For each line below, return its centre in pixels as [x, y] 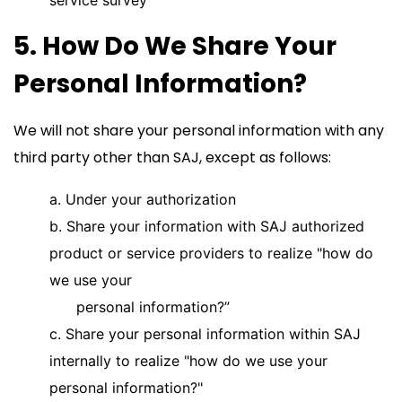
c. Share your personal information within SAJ [205, 334]
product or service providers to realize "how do [211, 253]
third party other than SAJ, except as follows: [172, 157]
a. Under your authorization [143, 199]
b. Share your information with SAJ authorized [207, 226]
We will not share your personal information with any [199, 131]
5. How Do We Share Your [175, 46]
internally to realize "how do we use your [188, 361]
